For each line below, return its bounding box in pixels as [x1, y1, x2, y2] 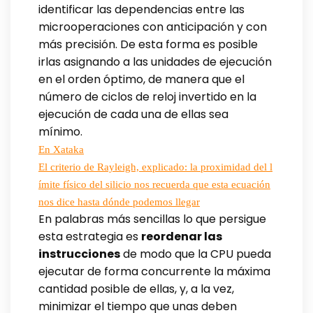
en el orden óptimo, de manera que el [38, 71, 245, 87]
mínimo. [38, 123, 82, 140]
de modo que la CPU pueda [120, 245, 271, 262]
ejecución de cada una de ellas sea [38, 105, 228, 122]
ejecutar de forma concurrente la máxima [38, 263, 270, 279]
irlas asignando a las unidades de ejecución [38, 53, 272, 70]
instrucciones [38, 245, 120, 262]
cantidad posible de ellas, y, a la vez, [38, 280, 234, 297]
